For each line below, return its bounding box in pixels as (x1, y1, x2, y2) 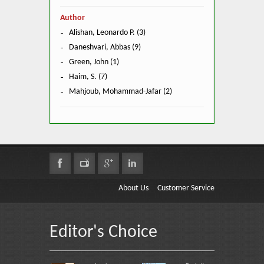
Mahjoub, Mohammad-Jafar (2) (69, 87, 172, 96)
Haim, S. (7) (69, 72, 107, 81)
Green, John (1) (69, 57, 119, 67)
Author (60, 13, 85, 22)
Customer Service (157, 183, 214, 193)
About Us (118, 183, 148, 193)
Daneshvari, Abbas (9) (69, 42, 141, 52)
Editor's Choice (49, 223, 157, 242)
